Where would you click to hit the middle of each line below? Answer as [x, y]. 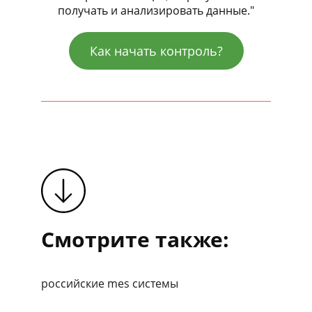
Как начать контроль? [156, 50]
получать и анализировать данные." [156, 10]
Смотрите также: [135, 239]
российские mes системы [110, 283]
